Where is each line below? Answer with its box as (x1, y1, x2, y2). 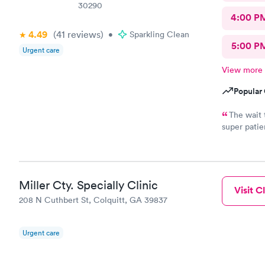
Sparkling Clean (130, 29, 189, 40)
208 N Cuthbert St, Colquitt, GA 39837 (19, 194, 167, 205)
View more (221, 64, 263, 75)
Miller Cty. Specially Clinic (19, 177, 158, 192)
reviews (65, 28, 101, 40)
